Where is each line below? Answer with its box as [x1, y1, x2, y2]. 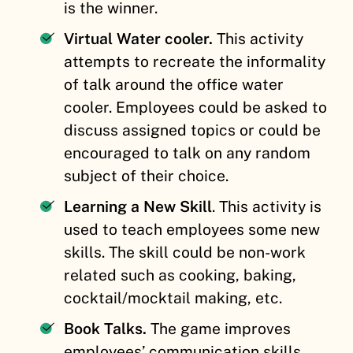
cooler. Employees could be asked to [64, 98, 328, 116]
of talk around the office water [64, 75, 284, 93]
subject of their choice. [64, 166, 229, 184]
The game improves [147, 319, 292, 337]
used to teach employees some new [64, 220, 321, 238]
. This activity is [212, 197, 322, 215]
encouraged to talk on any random [64, 143, 311, 162]
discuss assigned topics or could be [64, 121, 321, 139]
